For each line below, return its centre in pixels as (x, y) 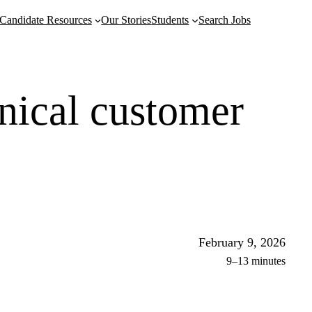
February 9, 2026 (242, 243)
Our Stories (126, 20)
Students (170, 20)
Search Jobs (224, 20)
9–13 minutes (256, 261)
